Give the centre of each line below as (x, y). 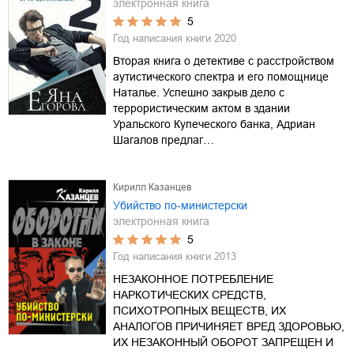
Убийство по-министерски (180, 205)
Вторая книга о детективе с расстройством (224, 60)
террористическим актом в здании (201, 108)
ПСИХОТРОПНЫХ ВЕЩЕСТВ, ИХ (200, 310)
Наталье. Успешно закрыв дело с (199, 92)
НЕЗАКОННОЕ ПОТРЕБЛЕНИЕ (193, 279)
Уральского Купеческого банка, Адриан (214, 124)
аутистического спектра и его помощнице (221, 76)
